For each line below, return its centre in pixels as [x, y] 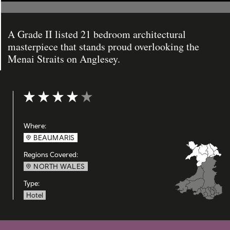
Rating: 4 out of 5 [54, 97]
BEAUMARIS [54, 138]
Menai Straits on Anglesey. [64, 59]
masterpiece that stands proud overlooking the [103, 46]
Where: [35, 126]
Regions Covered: [51, 155]
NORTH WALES [59, 166]
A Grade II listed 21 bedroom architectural [97, 34]
